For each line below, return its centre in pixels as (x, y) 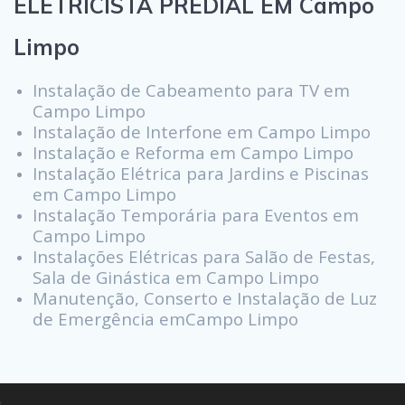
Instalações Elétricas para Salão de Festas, (204, 257)
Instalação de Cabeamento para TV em (191, 90)
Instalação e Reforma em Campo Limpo (193, 153)
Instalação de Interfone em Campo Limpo (202, 132)
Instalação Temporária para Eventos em (196, 215)
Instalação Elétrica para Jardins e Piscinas (201, 174)
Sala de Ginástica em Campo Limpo (176, 278)
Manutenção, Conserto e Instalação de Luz (205, 298)
